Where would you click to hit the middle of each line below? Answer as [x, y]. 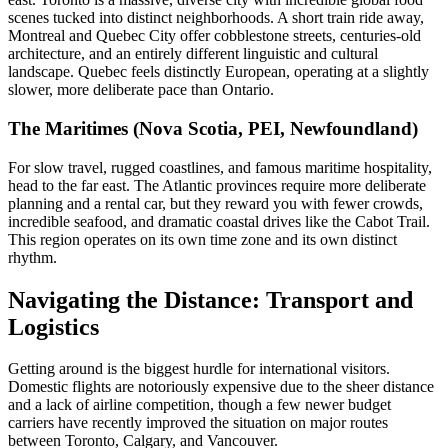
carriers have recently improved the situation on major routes [198, 423]
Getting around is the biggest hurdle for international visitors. [199, 369]
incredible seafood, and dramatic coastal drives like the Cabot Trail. [219, 221]
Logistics [53, 326]
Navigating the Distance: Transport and [210, 299]
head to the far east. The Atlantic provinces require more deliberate [217, 185]
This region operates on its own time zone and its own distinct [202, 239]
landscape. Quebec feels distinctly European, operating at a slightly [218, 72]
